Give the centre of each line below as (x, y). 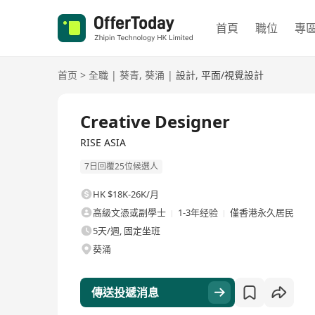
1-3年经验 (198, 213)
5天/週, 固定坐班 (127, 231)
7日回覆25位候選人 (121, 167)
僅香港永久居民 (262, 213)
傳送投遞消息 (125, 293)
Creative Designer (155, 121)
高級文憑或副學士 (129, 213)
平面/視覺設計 (232, 75)
